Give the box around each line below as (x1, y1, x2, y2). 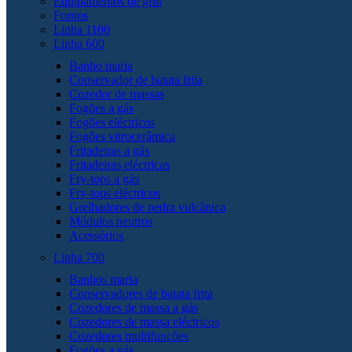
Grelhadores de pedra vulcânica (69, 200, 225, 214)
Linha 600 (53, 36, 104, 50)
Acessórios (69, 228, 123, 242)
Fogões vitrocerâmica (69, 129, 175, 143)
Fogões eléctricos (69, 115, 155, 129)
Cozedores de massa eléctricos (69, 314, 219, 328)
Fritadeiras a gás (69, 143, 149, 157)
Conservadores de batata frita (69, 286, 213, 300)
